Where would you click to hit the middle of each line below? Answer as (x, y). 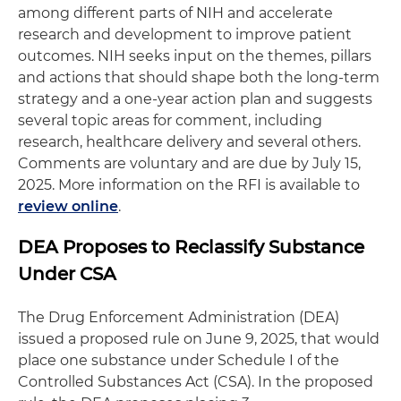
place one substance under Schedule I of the (179, 360)
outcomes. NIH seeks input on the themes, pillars (195, 55)
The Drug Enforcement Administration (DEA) (179, 317)
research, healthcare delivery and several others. (189, 141)
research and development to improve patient (185, 34)
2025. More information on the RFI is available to (189, 184)
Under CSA (67, 273)
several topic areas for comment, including (170, 120)
